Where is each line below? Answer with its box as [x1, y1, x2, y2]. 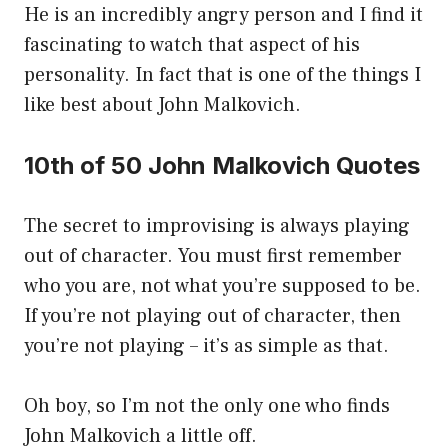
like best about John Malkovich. [24, 92, 301, 119]
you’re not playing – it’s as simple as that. [24, 333, 389, 360]
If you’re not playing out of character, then [24, 303, 401, 330]
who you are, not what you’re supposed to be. [24, 273, 421, 300]
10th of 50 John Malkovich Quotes [24, 151, 420, 181]
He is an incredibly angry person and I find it [24, 2, 423, 29]
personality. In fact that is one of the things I [24, 62, 421, 89]
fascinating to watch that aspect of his [24, 32, 360, 59]
